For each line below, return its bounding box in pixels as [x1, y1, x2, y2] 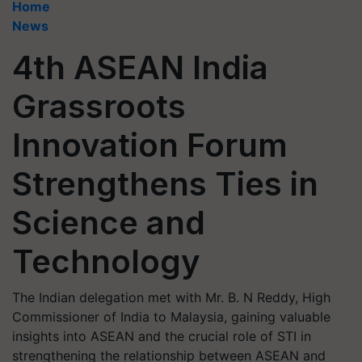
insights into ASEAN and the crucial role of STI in [12, 328, 311, 344]
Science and [12, 203, 205, 242]
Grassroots [12, 86, 186, 126]
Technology [12, 242, 200, 281]
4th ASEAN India [12, 48, 268, 87]
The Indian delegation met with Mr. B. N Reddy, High [12, 289, 330, 305]
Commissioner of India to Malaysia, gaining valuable [12, 309, 330, 325]
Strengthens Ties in [12, 164, 318, 204]
